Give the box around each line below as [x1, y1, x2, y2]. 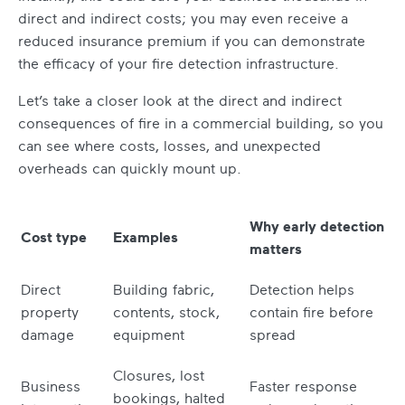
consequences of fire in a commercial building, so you [18, 113, 383, 132]
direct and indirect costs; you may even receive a [18, 8, 348, 27]
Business [21, 376, 80, 395]
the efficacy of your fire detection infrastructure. [18, 53, 339, 72]
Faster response [250, 376, 357, 395]
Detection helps [250, 279, 354, 298]
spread [250, 325, 296, 344]
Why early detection [250, 216, 384, 235]
